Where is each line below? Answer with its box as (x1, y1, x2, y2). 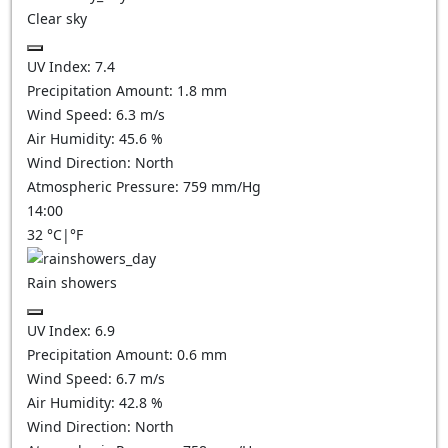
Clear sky (27, 9, 87, 28)
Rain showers (27, 273, 117, 292)
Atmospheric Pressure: (27, 177, 183, 196)
